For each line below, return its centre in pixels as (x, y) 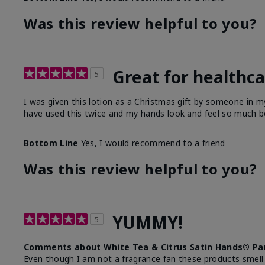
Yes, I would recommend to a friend (152, 143)
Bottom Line (51, 143)
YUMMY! (148, 222)
